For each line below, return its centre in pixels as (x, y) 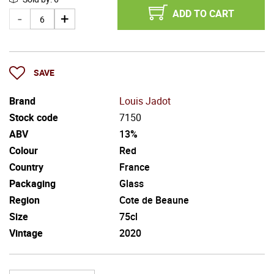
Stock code (34, 117)
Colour (24, 150)
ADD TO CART (203, 13)
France (135, 167)
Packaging (32, 183)
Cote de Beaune (154, 200)
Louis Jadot (145, 101)
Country (26, 167)
